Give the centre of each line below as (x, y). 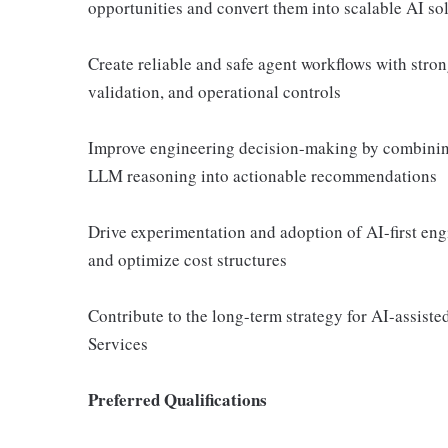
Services (118, 343)
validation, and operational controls (214, 91)
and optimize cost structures (187, 259)
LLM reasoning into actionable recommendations (262, 175)
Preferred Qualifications (177, 399)
